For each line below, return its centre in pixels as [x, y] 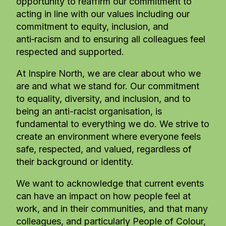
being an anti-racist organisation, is [89, 111]
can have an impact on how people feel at [103, 196]
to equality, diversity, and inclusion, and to [103, 98]
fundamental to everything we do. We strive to [113, 124]
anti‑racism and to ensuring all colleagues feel [111, 39]
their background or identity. [75, 161]
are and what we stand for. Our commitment [108, 86]
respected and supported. [70, 51]
